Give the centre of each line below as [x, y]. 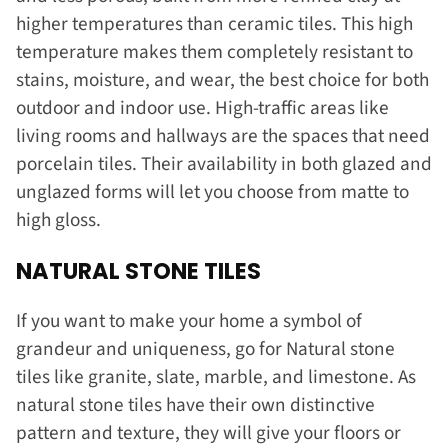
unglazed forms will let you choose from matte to [212, 192]
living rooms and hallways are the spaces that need [223, 136]
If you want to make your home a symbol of [189, 321]
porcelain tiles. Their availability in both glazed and [224, 164]
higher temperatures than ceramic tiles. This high [214, 24]
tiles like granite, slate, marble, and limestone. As [216, 377]
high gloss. [60, 220]
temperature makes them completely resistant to [214, 52]
